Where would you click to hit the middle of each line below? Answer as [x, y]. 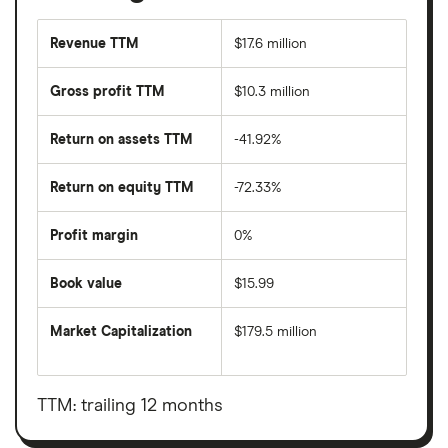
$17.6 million [270, 43]
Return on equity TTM [122, 187]
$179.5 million [275, 331]
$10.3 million [272, 91]
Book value [86, 283]
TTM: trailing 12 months [130, 405]
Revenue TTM [94, 43]
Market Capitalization [121, 331]
